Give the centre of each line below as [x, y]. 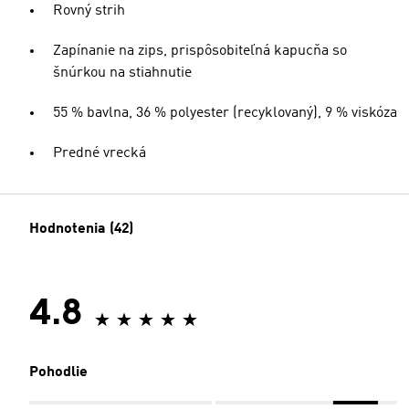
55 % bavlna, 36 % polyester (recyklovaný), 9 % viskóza [225, 113]
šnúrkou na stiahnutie [122, 73]
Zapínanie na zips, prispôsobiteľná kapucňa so [200, 51]
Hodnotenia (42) [81, 229]
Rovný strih [89, 11]
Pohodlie [58, 372]
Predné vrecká [100, 153]
